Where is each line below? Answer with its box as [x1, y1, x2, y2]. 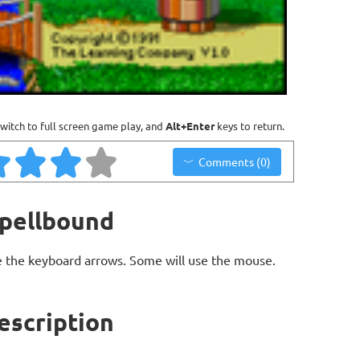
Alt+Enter [166, 119, 215, 133]
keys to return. [215, 119, 284, 133]
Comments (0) [198, 153, 271, 169]
